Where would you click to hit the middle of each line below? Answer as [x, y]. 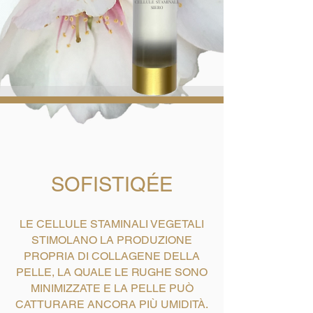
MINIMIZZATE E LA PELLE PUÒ [112, 288]
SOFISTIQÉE [112, 184]
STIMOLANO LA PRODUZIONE [112, 240]
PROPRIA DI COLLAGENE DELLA [112, 256]
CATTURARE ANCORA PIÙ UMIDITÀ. [112, 304]
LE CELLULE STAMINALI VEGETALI [112, 224]
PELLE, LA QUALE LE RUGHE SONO [112, 272]
